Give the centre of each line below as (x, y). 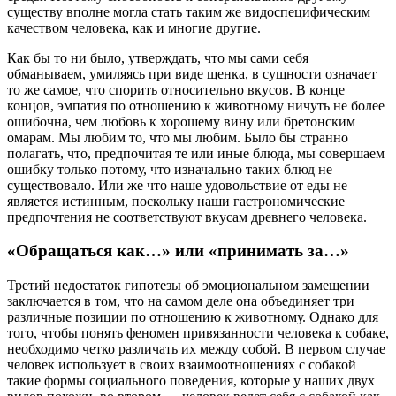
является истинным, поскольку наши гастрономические (176, 201)
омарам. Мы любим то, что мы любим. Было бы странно (178, 137)
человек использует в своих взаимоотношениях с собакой (182, 365)
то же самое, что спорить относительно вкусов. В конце (176, 89)
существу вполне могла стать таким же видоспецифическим (189, 11)
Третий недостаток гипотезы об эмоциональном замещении (188, 286)
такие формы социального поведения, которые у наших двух (191, 381)
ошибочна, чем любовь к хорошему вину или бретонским (181, 121)
